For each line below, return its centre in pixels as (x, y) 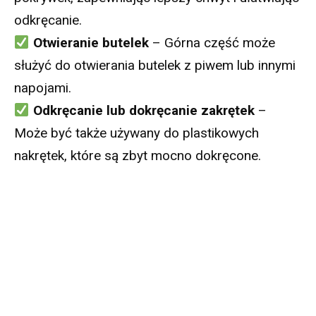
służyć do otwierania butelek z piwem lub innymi (155, 66)
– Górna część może (212, 43)
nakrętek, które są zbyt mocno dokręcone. (138, 156)
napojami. (43, 88)
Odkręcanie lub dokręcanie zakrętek (144, 111)
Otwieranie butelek (91, 43)
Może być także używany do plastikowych (136, 133)
